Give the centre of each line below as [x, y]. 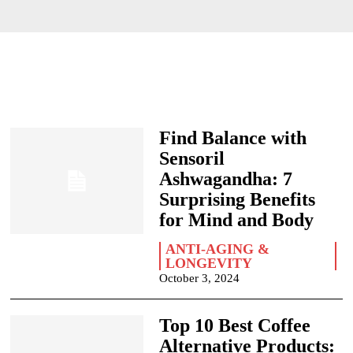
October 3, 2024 [199, 278]
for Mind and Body [236, 220]
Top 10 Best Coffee [234, 325]
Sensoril [191, 158]
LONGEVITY [208, 263]
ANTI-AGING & [217, 249]
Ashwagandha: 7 [225, 179]
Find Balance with [232, 138]
